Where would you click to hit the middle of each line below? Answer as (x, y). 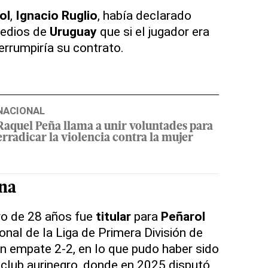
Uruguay (73, 32)
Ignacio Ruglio (56, 16)
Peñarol (183, 217)
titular (113, 217)
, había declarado (144, 16)
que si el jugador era (153, 32)
